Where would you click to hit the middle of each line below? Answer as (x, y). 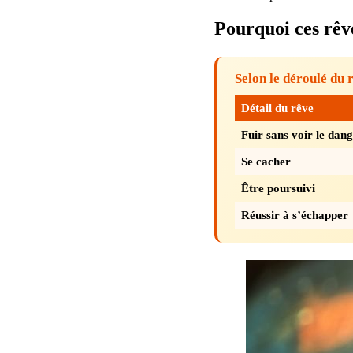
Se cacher (266, 161)
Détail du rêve (277, 107)
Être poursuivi (278, 188)
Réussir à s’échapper (295, 214)
